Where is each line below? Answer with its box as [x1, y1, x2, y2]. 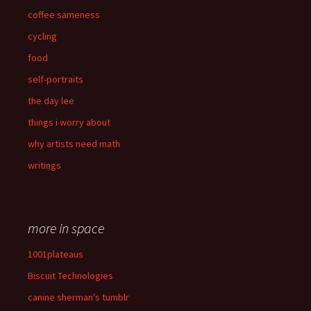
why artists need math [28, 137, 120, 151]
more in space [28, 219, 104, 237]
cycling [28, 30, 57, 43]
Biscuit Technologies [28, 269, 113, 283]
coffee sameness [28, 8, 100, 22]
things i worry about [28, 116, 110, 129]
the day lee [28, 94, 74, 108]
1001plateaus [28, 248, 83, 261]
